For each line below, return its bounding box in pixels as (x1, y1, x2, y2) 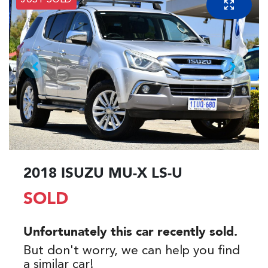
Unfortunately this (23, 226, 136, 239)
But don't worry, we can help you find (23, 244, 240, 257)
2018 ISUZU (23, 166, 108, 181)
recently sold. (154, 226, 237, 239)
